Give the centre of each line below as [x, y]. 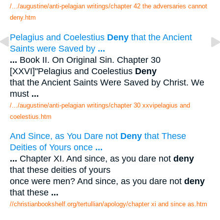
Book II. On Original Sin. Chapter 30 [89, 60]
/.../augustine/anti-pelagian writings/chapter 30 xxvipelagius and [100, 105]
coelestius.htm [31, 116]
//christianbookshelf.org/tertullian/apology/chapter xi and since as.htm [109, 204]
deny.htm [23, 18]
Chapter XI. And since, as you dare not [95, 159]
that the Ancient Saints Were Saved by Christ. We [107, 82]
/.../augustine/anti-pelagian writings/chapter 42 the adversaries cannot [109, 6]
